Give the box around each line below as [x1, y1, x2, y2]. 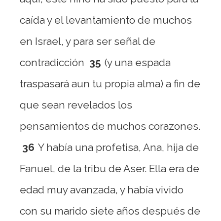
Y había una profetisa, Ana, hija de [38, 141, 199, 153]
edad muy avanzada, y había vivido [20, 184, 184, 196]
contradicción [20, 56, 84, 69]
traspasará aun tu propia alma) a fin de [20, 77, 200, 90]
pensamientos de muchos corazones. [20, 120, 200, 132]
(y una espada [105, 56, 171, 69]
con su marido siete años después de [20, 205, 200, 217]
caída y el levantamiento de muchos [20, 14, 192, 26]
